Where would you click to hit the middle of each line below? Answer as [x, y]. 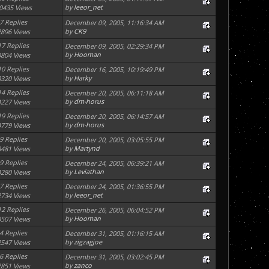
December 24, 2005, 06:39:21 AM [115, 163]
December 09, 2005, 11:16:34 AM [115, 23]
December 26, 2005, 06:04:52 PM [115, 210]
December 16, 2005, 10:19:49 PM [115, 70]
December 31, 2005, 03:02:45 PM [115, 257]
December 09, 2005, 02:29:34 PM [115, 46]
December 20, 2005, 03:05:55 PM [115, 140]
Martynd [87, 148]
